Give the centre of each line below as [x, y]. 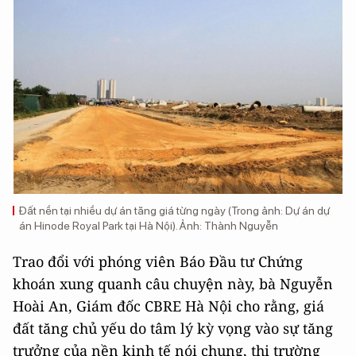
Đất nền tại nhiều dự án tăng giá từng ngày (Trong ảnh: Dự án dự [174, 210]
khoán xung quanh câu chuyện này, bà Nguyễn [173, 283]
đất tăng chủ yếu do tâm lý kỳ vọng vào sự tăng [173, 328]
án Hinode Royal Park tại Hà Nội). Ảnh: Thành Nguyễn [149, 225]
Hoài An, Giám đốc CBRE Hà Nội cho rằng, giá [168, 306]
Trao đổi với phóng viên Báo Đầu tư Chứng [158, 261]
